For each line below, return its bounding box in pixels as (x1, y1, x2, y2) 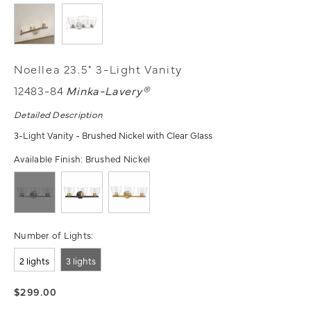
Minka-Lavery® (66, 83, 150, 99)
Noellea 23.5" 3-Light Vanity (14, 61, 183, 77)
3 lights (66, 254, 96, 267)
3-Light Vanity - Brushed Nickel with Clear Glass (14, 128, 212, 142)
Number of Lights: (14, 228, 94, 242)
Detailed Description (14, 108, 103, 121)
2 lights (19, 254, 49, 267)
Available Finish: (14, 152, 85, 165)
